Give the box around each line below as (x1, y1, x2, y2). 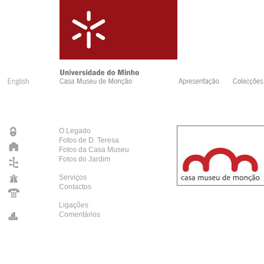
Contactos (59, 183, 91, 191)
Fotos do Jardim (59, 155, 110, 163)
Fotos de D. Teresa (59, 136, 119, 144)
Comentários (59, 210, 100, 219)
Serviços (59, 173, 87, 181)
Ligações (59, 201, 88, 209)
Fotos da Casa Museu (59, 146, 129, 154)
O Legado (59, 127, 91, 135)
